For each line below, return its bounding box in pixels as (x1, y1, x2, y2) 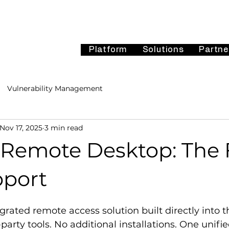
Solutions (142, 45, 184, 54)
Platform (88, 45, 128, 54)
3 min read (44, 123, 83, 132)
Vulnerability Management (7, 83, 103, 93)
